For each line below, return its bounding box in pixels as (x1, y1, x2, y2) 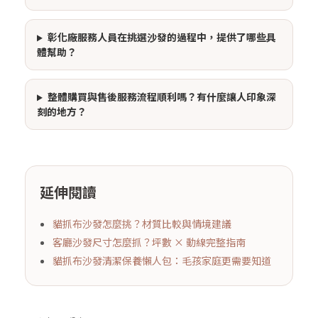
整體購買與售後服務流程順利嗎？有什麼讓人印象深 (47, 89, 276, 104)
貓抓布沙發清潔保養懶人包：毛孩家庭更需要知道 (53, 253, 271, 268)
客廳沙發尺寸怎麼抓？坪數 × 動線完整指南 (53, 235, 246, 250)
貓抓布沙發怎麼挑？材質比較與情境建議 (53, 216, 231, 231)
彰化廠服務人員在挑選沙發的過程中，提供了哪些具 (47, 30, 276, 45)
